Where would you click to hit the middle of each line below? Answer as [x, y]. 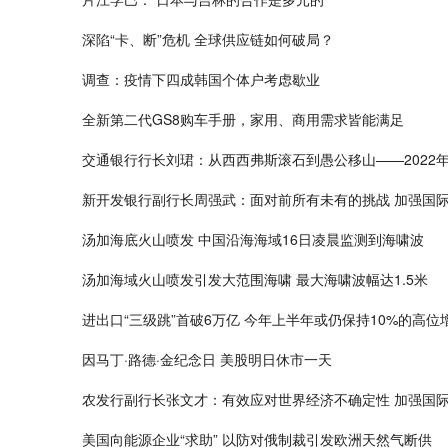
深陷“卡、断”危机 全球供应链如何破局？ [208, 39]
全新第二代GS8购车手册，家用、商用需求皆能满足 [243, 119]
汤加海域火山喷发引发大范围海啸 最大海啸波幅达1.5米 [255, 279]
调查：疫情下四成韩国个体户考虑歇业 [201, 79]
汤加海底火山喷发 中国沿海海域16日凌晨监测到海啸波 [253, 239]
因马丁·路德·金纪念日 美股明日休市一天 [207, 359]
